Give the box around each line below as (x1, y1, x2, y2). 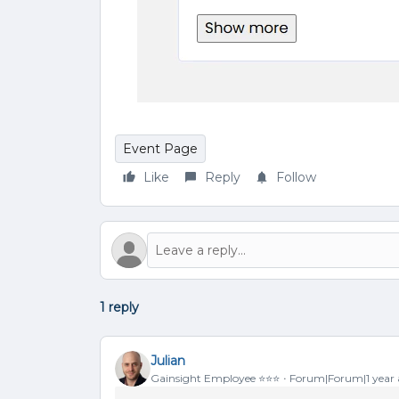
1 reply (100, 299, 139, 315)
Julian (151, 352, 185, 369)
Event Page (123, 141, 198, 157)
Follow (276, 169, 316, 185)
